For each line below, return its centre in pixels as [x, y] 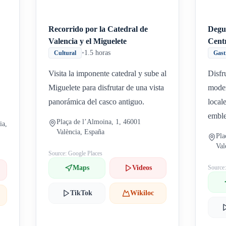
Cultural [65, 53]
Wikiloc [142, 193]
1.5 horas [98, 53]
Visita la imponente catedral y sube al [108, 73]
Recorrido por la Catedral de [98, 29]
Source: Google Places [76, 153]
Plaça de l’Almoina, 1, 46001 [99, 122]
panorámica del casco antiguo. [97, 102]
